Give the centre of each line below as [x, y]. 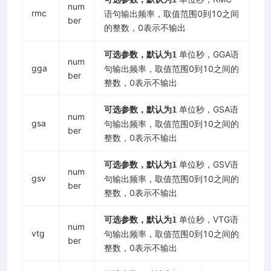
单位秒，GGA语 [208, 54]
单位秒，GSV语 [207, 164]
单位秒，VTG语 [207, 219]
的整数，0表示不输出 [145, 27]
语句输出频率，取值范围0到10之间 [171, 13]
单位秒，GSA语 [207, 109]
